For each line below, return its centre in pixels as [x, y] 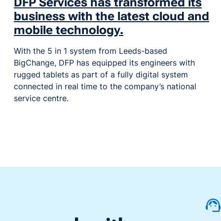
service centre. [41, 98]
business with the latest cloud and [111, 17]
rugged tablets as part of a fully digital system [101, 75]
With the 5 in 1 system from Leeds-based [91, 51]
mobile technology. [69, 30]
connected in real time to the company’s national [105, 87]
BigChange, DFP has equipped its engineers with [104, 63]
